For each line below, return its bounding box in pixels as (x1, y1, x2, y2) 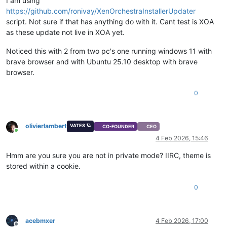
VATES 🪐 (69, 123, 91, 129)
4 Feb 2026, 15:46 (156, 134, 208, 142)
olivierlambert (25, 122, 67, 130)
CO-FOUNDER (102, 123, 135, 129)
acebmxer (25, 216, 55, 224)
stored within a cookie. (6, 161, 81, 170)
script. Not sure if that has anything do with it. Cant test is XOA (6, 17, 214, 26)
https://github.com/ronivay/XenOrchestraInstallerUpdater (6, 7, 196, 16)
